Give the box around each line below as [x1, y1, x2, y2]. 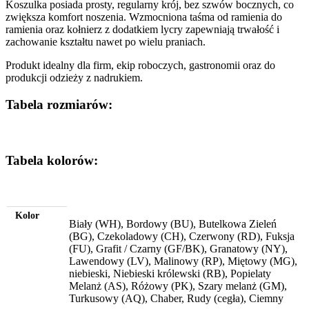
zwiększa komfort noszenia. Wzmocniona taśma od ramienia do [6, 10, 282, 23]
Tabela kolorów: [6, 153, 98, 168]
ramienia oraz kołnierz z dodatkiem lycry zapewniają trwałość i [6, 23, 279, 35]
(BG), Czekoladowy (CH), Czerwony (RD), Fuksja [69, 230, 295, 242]
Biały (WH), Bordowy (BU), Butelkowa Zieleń [69, 217, 277, 230]
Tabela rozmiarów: [6, 97, 112, 112]
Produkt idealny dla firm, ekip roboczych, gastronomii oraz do [6, 59, 275, 71]
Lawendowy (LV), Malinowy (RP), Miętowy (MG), [69, 255, 297, 267]
